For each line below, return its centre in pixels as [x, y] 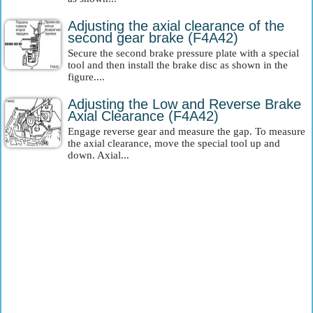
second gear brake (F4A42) [153, 38]
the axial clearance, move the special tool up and [174, 143]
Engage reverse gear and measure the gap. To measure [187, 131]
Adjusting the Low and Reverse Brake [184, 104]
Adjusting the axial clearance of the [176, 26]
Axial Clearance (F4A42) [143, 116]
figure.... [86, 77]
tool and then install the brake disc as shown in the [178, 65]
